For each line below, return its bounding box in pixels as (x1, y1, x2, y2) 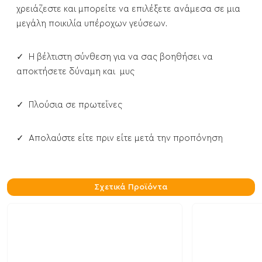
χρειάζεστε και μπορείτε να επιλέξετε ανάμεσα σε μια (16, 5, 240, 14)
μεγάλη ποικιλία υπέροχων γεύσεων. (16, 19, 167, 29)
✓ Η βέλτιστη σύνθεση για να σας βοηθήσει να (16, 53, 213, 62)
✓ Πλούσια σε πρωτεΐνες (16, 101, 122, 110)
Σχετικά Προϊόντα (94, 183, 168, 192)
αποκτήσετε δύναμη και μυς (16, 67, 135, 77)
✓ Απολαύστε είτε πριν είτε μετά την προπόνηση (16, 134, 223, 143)
